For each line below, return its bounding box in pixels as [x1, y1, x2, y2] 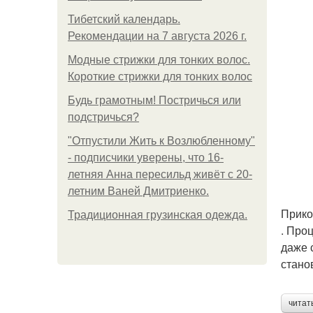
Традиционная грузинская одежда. [68, 209, 247, 221]
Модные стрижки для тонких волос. [68, 54, 250, 66]
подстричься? [68, 111, 139, 123]
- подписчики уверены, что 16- [68, 152, 224, 163]
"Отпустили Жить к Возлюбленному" [68, 135, 255, 147]
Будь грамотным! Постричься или [68, 94, 241, 106]
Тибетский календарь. [68, 13, 180, 25]
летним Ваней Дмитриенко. [68, 185, 209, 197]
